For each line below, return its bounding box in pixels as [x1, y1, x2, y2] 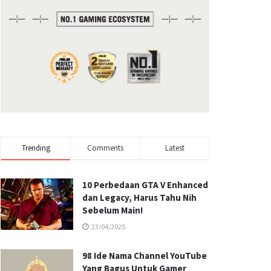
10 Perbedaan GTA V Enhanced [82, 178, 208, 191]
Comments [87, 142, 123, 153]
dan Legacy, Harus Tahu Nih [82, 191, 197, 203]
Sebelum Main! [82, 204, 143, 216]
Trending [21, 142, 50, 153]
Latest [165, 142, 184, 153]
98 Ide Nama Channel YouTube [82, 249, 207, 261]
